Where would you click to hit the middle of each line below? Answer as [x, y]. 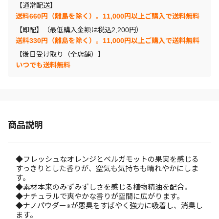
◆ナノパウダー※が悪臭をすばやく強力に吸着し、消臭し [109, 206]
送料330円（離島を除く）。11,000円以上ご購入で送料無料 [108, 41]
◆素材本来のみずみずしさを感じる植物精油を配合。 [104, 187]
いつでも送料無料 [43, 65]
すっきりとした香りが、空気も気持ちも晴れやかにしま [107, 168]
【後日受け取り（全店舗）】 [60, 54]
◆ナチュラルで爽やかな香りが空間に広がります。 [100, 196]
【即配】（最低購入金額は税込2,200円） [79, 30]
